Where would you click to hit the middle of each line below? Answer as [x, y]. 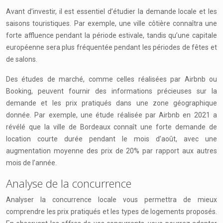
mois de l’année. [31, 163]
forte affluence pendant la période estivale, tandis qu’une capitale [111, 35]
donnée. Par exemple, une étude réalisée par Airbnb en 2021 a [111, 115]
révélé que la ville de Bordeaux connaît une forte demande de [111, 127]
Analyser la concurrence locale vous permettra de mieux [111, 200]
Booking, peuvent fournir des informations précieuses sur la [111, 91]
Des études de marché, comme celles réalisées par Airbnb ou [111, 79]
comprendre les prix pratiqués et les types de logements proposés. [111, 212]
